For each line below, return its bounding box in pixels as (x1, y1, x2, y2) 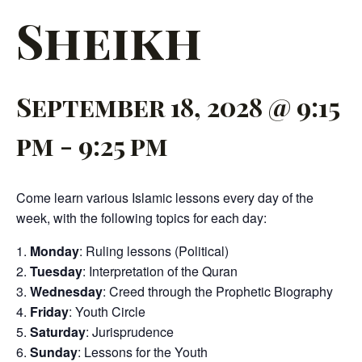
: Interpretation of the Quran (82, 262, 238, 280)
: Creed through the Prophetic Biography (103, 282, 333, 301)
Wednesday (30, 282, 103, 301)
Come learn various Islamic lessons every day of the (16, 188, 314, 207)
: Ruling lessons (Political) (79, 242, 229, 260)
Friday (30, 302, 69, 321)
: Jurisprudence (86, 322, 174, 341)
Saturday (30, 322, 86, 341)
